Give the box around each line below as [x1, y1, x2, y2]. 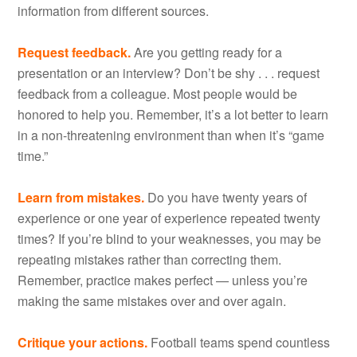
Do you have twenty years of [144, 187, 308, 206]
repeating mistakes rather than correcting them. [18, 249, 282, 269]
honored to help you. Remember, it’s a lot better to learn [18, 104, 329, 124]
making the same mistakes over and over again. [18, 291, 287, 310]
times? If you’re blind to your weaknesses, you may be [18, 229, 322, 248]
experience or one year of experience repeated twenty [18, 208, 321, 227]
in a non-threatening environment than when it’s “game [18, 125, 325, 144]
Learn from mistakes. [18, 187, 145, 206]
